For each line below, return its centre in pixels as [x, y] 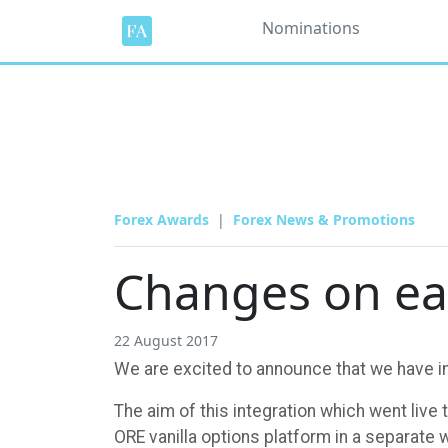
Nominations [311, 28]
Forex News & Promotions [324, 219]
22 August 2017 [166, 340]
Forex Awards [161, 219]
